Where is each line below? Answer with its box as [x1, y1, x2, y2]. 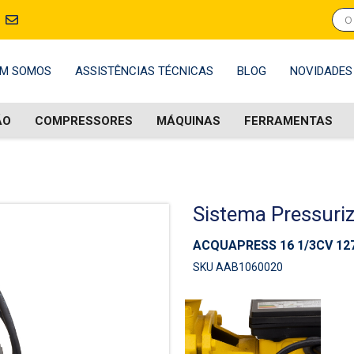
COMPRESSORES [34, 114, 133, 128]
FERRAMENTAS [243, 114, 333, 128]
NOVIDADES [289, 64, 352, 78]
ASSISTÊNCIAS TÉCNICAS [74, 64, 213, 78]
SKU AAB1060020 [193, 261, 283, 273]
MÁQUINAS [156, 114, 220, 128]
